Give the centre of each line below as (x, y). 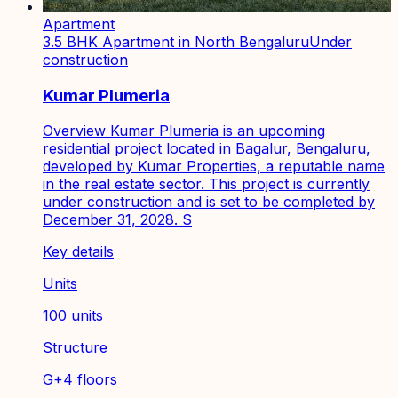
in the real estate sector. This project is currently (206, 184)
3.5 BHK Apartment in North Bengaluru (176, 41)
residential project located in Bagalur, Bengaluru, (207, 149)
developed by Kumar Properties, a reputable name (214, 167)
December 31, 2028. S (117, 220)
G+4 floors (80, 380)
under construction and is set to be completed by (209, 202)
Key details (78, 252)
